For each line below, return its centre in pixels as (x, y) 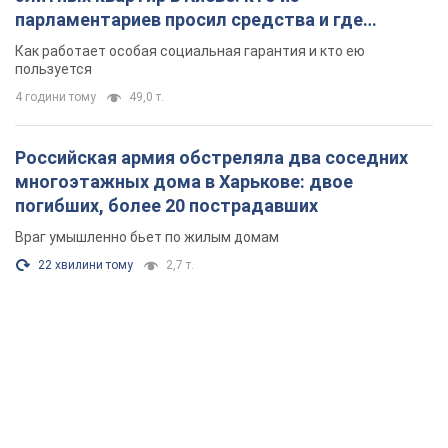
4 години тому (55, 97)
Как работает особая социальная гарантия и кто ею (190, 51)
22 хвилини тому (85, 265)
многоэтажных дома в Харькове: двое (184, 182)
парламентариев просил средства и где (189, 20)
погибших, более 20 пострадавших (166, 206)
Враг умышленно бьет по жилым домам (147, 237)
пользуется (53, 69)
